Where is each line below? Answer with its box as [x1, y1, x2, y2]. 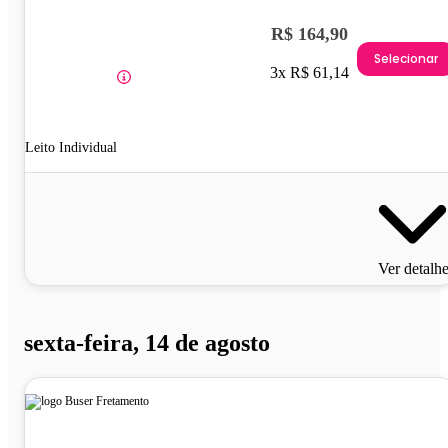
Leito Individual [25, 139, 117, 155]
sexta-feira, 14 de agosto [24, 329, 270, 356]
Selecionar [374, 50, 438, 68]
